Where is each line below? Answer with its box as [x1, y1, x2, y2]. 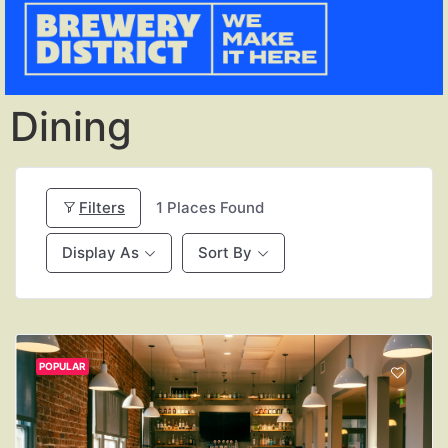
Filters [79, 197, 125, 217]
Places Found [163, 197, 264, 217]
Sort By [198, 242, 252, 262]
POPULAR [39, 359, 86, 372]
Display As [62, 242, 139, 262]
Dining [10, 101, 132, 151]
